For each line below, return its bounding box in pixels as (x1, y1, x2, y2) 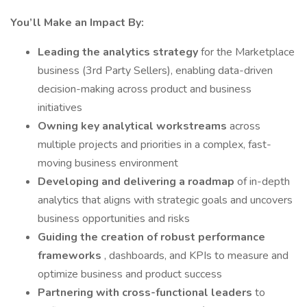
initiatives (38, 100, 82, 115)
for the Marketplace (201, 45, 295, 60)
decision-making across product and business (38, 82, 251, 97)
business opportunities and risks (38, 211, 190, 226)
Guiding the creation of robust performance (38, 230, 265, 245)
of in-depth (237, 174, 290, 189)
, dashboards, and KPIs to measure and (104, 248, 288, 263)
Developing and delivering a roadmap (38, 174, 237, 189)
